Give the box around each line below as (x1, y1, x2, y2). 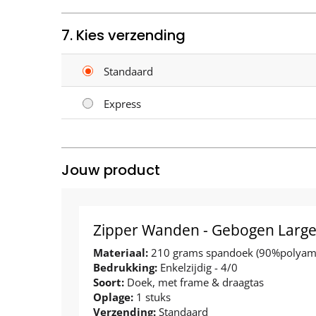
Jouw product (61, 159, 160, 180)
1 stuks (136, 289, 171, 304)
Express (104, 96, 141, 111)
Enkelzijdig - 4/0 (160, 260, 238, 274)
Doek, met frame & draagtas (127, 274, 264, 289)
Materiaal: (93, 245, 151, 260)
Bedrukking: (93, 260, 160, 274)
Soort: (93, 274, 127, 289)
